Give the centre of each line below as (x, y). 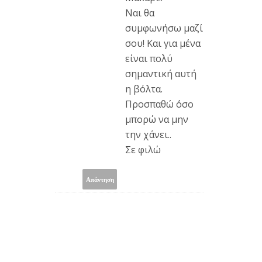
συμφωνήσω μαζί (164, 28)
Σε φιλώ (143, 150)
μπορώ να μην (157, 120)
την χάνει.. (148, 135)
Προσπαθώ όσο (159, 104)
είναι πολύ (149, 59)
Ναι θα (140, 13)
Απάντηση (100, 179)
